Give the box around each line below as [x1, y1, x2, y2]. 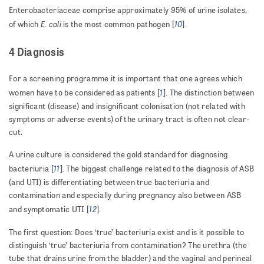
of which [9, 19, 41, 30]
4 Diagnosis [9, 44, 65, 60]
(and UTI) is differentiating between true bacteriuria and [9, 177, 210, 188]
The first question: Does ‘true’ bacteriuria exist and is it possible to [9, 227, 245, 238]
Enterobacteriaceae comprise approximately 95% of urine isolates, [9, 5, 247, 16]
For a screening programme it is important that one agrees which [9, 73, 242, 84]
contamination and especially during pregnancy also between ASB [9, 190, 242, 201]
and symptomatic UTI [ [9, 204, 90, 215]
